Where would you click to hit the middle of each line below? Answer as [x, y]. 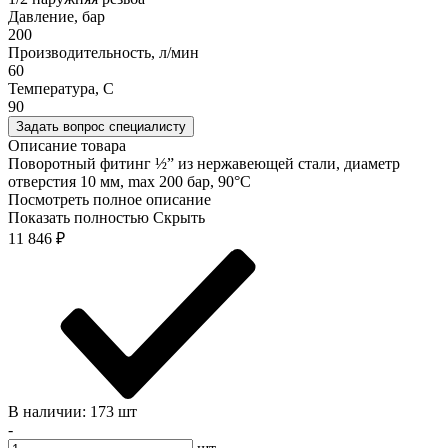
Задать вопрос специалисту [101, 127]
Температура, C [61, 89]
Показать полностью [78, 218]
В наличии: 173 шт [72, 412]
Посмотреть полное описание [109, 200]
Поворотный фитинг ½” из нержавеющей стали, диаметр [204, 164]
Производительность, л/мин [103, 53]
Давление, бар [56, 17]
